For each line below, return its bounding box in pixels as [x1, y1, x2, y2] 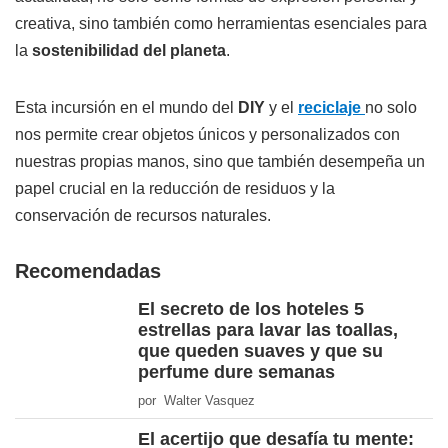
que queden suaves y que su [138, 341, 383, 362]
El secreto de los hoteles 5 [138, 299, 364, 320]
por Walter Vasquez [138, 393, 255, 409]
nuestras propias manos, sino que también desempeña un [15, 153, 425, 171]
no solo [365, 99, 417, 117]
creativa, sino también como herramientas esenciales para [15, 15, 427, 33]
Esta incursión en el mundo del [15, 99, 238, 117]
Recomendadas [15, 260, 161, 283]
